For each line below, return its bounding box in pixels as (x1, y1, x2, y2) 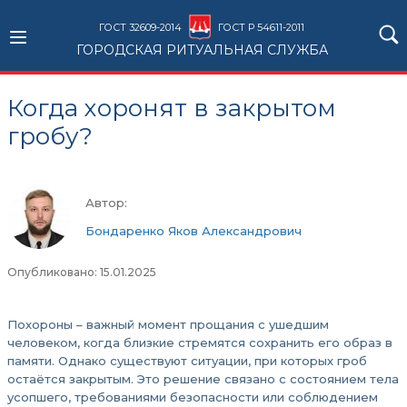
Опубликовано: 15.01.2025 (7, 265, 156, 279)
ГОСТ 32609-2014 (99, 20, 182, 34)
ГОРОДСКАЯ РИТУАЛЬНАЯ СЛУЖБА (75, 42, 328, 58)
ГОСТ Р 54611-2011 (218, 20, 304, 34)
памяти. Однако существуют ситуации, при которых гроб (7, 353, 367, 368)
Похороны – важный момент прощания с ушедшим (7, 317, 329, 332)
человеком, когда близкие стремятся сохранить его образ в (7, 335, 392, 350)
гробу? (7, 122, 93, 151)
